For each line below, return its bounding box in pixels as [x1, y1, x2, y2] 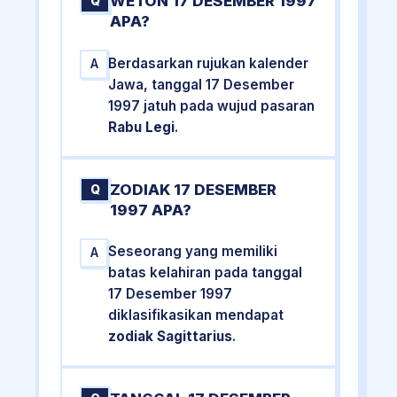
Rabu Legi [108, 118, 175, 136]
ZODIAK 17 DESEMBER [110, 180, 277, 198]
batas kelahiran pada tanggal [108, 264, 303, 282]
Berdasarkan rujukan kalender [108, 54, 309, 72]
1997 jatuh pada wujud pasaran [108, 97, 315, 114]
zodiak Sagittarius [108, 328, 233, 346]
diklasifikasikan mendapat [108, 307, 284, 324]
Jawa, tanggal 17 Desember [108, 75, 295, 93]
